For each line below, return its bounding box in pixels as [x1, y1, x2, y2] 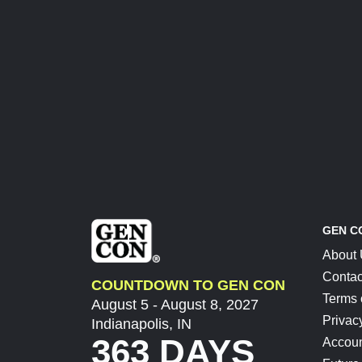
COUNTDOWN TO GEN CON [91, 277, 286, 294]
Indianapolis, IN [91, 316, 192, 333]
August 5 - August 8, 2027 [91, 297, 259, 314]
